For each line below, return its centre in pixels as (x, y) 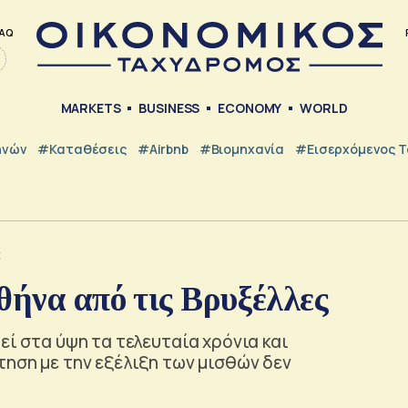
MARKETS (91, 108)
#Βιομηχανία (242, 148)
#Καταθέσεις (82, 148)
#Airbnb (163, 148)
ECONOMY (250, 108)
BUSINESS (169, 108)
